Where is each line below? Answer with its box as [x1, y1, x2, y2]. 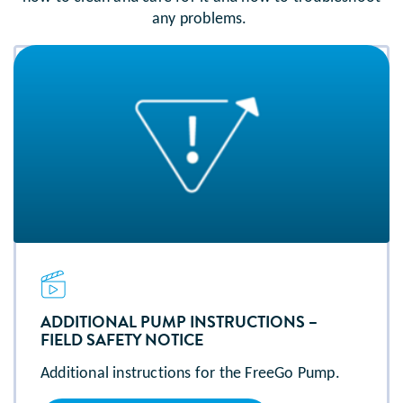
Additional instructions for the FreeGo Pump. [40, 365, 340, 383]
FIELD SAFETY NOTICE [40, 328, 203, 352]
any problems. [152, 11, 251, 29]
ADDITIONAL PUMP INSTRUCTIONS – [40, 310, 318, 334]
